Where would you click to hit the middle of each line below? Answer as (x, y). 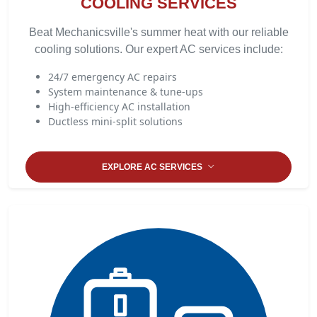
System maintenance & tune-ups (126, 92)
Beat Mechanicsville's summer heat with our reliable (158, 32)
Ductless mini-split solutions (115, 121)
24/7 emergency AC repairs (113, 77)
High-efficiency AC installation (119, 106)
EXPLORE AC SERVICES (153, 167)
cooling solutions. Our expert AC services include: (158, 49)
